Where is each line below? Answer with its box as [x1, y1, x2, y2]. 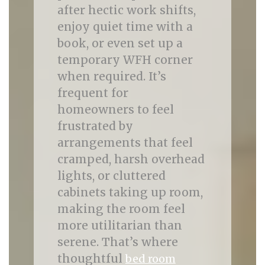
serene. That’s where [57, 235, 178, 249]
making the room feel [57, 202, 185, 216]
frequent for [57, 86, 128, 100]
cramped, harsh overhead [57, 152, 205, 166]
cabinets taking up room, [57, 185, 203, 199]
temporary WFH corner [57, 53, 193, 67]
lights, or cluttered [57, 169, 166, 183]
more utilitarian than [57, 218, 182, 232]
